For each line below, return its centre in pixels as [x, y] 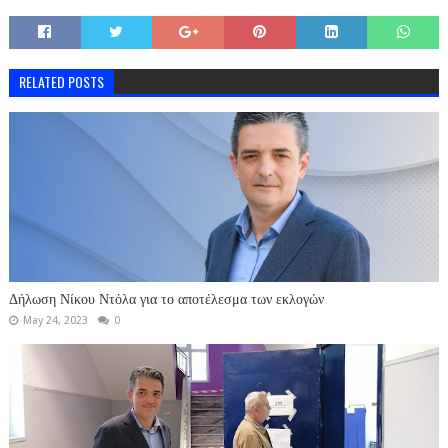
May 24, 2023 [55, 320]
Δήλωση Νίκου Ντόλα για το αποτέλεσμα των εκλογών [166, 298]
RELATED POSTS [61, 81]
